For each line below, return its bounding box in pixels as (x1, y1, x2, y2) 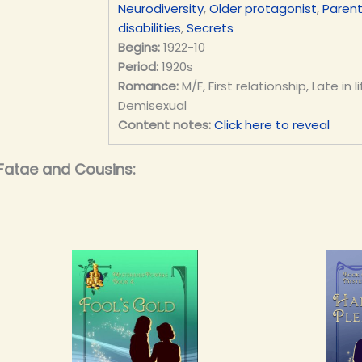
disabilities (117, 19, 181, 36)
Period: (117, 57, 158, 75)
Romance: (117, 77, 179, 95)
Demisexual (117, 96, 187, 114)
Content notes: (117, 116, 211, 133)
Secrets (186, 19, 234, 36)
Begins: (117, 38, 160, 56)
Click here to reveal (213, 116, 330, 133)
